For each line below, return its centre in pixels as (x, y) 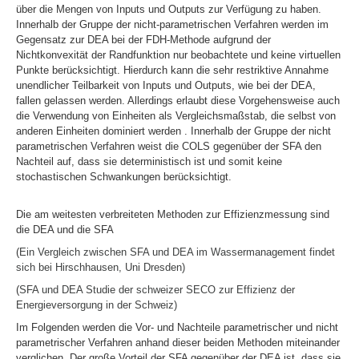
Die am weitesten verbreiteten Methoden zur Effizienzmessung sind (173, 214)
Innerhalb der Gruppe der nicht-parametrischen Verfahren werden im (172, 24)
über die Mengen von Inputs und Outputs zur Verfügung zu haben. (169, 9)
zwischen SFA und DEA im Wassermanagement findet (208, 252)
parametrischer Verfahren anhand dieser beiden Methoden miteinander (178, 342)
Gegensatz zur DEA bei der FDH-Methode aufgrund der (143, 39)
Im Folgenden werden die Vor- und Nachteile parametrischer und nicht (177, 327)
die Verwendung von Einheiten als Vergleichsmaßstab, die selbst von (176, 115)
